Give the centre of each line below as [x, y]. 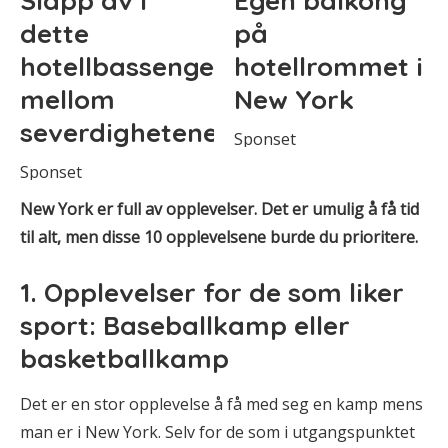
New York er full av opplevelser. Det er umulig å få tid [219, 208]
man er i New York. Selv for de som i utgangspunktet [217, 431]
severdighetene [119, 132]
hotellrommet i [328, 66]
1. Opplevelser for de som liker [212, 292]
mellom [67, 99]
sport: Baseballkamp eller [185, 325]
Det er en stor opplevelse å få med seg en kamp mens [221, 403]
